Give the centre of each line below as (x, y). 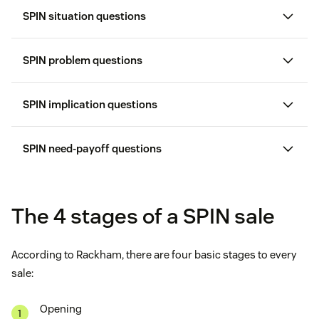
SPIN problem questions (83, 61)
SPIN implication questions (90, 105)
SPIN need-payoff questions (92, 149)
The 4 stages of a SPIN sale (143, 216)
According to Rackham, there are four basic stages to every (154, 255)
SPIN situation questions (84, 16)
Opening (61, 309)
